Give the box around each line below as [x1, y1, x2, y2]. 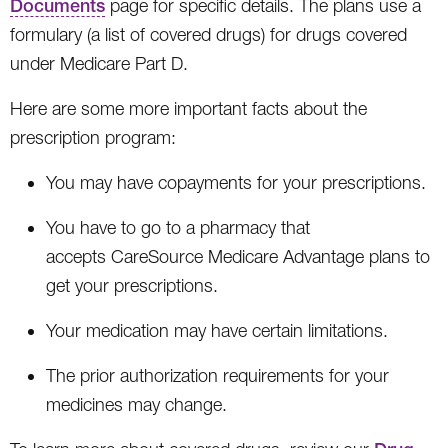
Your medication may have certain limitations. [46, 319, 388, 341]
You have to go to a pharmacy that [46, 216, 310, 238]
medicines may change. [46, 393, 227, 415]
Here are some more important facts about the [10, 97, 367, 119]
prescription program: [10, 126, 176, 148]
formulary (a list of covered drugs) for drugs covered [10, 23, 407, 45]
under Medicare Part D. [10, 52, 188, 74]
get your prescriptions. [46, 274, 218, 296]
